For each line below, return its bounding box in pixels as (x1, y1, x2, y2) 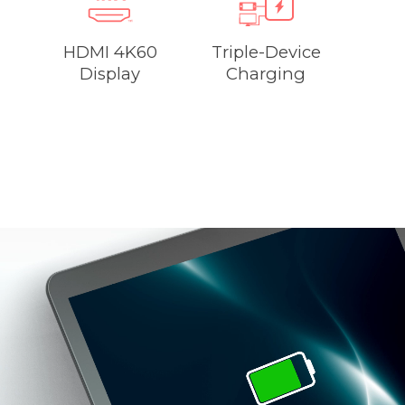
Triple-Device (211, 41, 321, 62)
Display (80, 62, 141, 84)
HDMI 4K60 (62, 41, 157, 62)
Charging (226, 62, 306, 84)
